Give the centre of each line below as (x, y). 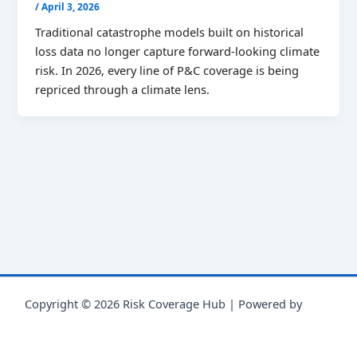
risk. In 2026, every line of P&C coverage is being (167, 71)
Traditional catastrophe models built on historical (170, 32)
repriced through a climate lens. (123, 90)
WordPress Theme (178, 323)
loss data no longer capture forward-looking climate (178, 51)
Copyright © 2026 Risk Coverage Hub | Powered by (165, 304)
